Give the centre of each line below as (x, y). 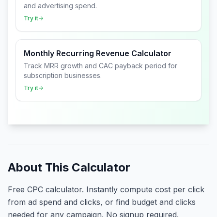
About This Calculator (69, 167)
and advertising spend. (60, 6)
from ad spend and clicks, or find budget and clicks (102, 202)
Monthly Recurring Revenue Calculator (98, 53)
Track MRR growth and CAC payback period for (101, 66)
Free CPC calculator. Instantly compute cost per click (106, 189)
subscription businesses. (63, 75)
